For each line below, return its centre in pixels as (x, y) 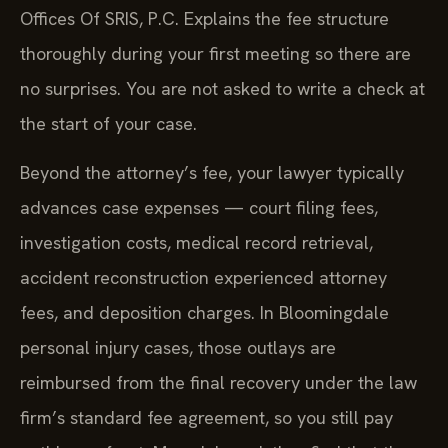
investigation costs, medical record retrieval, (196, 243)
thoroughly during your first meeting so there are (215, 53)
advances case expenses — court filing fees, (199, 208)
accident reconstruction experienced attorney (203, 278)
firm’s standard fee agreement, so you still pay (206, 418)
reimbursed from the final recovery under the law (218, 383)
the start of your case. (108, 123)
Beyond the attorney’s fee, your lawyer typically (212, 173)
